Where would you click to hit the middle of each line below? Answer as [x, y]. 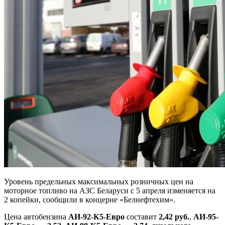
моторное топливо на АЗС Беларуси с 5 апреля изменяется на [110, 190]
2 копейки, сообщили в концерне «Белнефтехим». [90, 199]
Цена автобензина [36, 216]
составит [142, 216]
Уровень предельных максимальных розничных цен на [99, 181]
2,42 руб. [174, 216]
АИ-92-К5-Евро [96, 216]
